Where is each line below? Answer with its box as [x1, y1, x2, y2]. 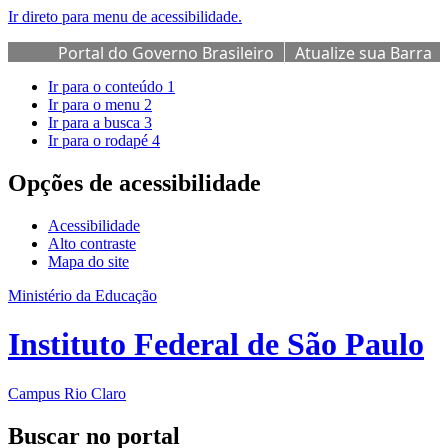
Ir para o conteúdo [48, 78, 167, 95]
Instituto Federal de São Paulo [8, 326, 424, 363]
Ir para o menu [48, 96, 144, 113]
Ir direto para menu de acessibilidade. [8, 8, 242, 25]
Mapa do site [48, 252, 129, 270]
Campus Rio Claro [8, 384, 126, 402]
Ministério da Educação [8, 286, 157, 304]
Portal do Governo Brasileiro [58, 42, 274, 64]
